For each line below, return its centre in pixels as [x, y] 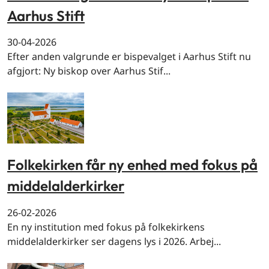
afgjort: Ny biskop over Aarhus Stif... [89, 71]
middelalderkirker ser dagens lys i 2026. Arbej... [114, 241]
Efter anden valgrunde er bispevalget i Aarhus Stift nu [129, 56]
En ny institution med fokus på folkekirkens [106, 227]
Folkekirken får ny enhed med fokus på [132, 165]
